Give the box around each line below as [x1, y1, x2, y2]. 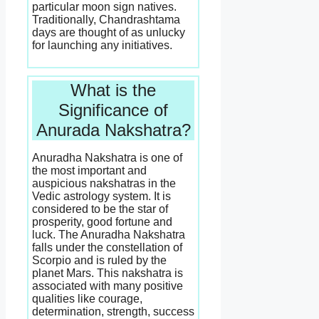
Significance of [58, 100, 169, 120]
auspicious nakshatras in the [32, 177, 176, 190]
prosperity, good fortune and [32, 216, 172, 229]
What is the [70, 80, 157, 100]
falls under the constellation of [32, 241, 182, 254]
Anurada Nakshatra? [36, 120, 191, 140]
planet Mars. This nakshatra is [32, 267, 183, 280]
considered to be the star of [32, 203, 168, 216]
